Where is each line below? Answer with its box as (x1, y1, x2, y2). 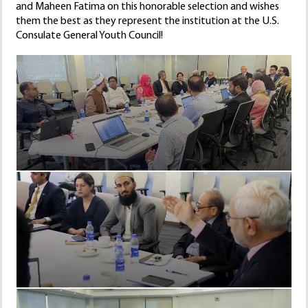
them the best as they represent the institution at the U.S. (16, 16, 279, 27)
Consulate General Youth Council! (16, 30, 163, 42)
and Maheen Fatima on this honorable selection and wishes (16, 1, 279, 13)
